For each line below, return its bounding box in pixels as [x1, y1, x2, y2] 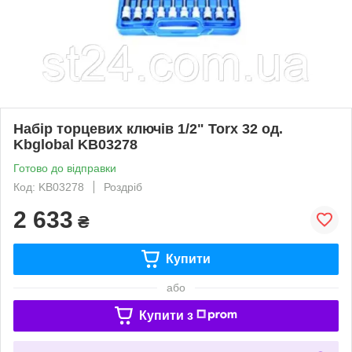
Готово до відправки [13, 161, 116, 174]
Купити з [138, 308, 193, 322]
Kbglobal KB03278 [13, 136, 137, 152]
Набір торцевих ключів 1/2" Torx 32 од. [13, 120, 283, 137]
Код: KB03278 [13, 180, 84, 193]
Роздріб [104, 180, 142, 193]
